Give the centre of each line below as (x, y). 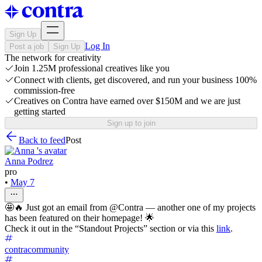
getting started (40, 111)
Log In (97, 46)
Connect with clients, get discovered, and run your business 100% (135, 80)
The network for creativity (53, 58)
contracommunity (37, 249)
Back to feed (42, 140)
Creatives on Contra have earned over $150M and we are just (127, 101)
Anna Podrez (29, 161)
